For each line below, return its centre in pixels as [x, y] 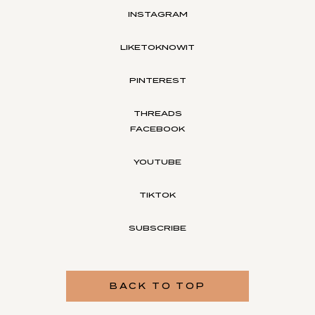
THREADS [157, 114]
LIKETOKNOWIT [157, 47]
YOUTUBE [157, 162]
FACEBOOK [157, 129]
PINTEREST [157, 81]
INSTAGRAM [157, 14]
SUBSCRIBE [157, 228]
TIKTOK [157, 195]
